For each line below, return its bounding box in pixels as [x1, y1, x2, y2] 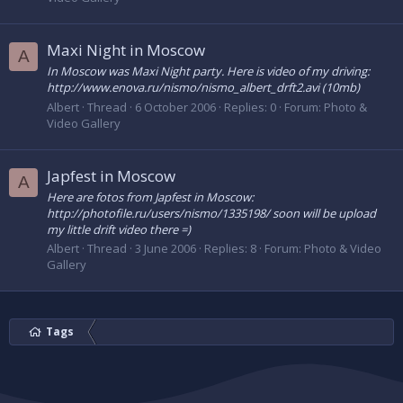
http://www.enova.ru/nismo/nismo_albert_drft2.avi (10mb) [47, 79, 360, 96]
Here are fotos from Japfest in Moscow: [47, 189, 254, 206]
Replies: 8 [204, 240, 256, 257]
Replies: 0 [224, 98, 276, 115]
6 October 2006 [135, 98, 216, 115]
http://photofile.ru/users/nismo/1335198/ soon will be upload [47, 205, 376, 222]
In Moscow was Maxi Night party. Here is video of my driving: [47, 63, 370, 80]
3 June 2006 [135, 240, 196, 257]
